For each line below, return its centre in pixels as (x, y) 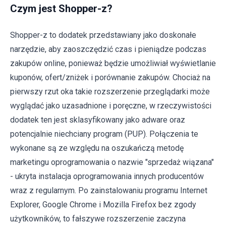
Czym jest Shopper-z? (61, 9)
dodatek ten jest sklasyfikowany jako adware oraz (98, 120)
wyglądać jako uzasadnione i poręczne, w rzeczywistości (111, 106)
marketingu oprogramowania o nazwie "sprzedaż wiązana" (112, 162)
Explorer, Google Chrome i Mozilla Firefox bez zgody (103, 205)
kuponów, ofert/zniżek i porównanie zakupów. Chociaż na (110, 77)
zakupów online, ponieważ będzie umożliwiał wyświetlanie (113, 63)
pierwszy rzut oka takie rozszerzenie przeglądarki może (110, 92)
